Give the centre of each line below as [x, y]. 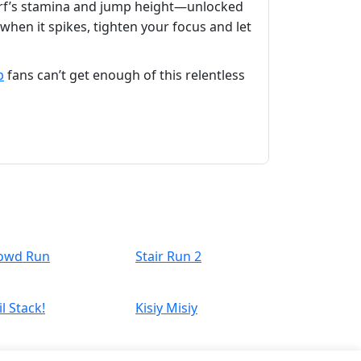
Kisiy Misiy [166, 308]
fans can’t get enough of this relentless [124, 75]
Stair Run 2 [168, 257]
